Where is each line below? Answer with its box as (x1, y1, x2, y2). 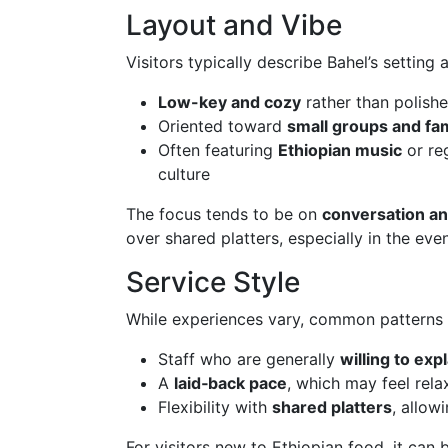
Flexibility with (158, 397, 272, 417)
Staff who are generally (158, 349, 340, 369)
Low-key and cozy (158, 92, 301, 112)
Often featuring (158, 140, 278, 160)
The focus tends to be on (126, 204, 322, 224)
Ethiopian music (278, 140, 402, 160)
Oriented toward (158, 116, 287, 136)
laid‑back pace (174, 373, 287, 393)
